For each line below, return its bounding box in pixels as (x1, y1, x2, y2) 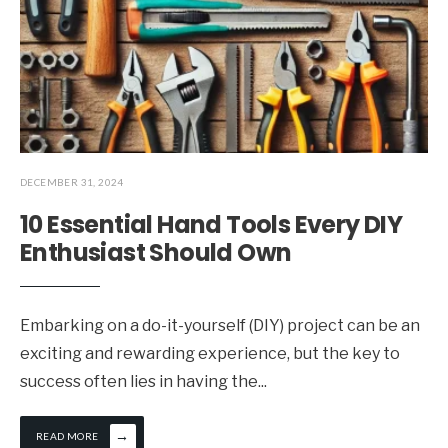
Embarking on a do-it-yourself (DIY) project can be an (20, 316, 420, 336)
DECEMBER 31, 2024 (20, 176, 124, 189)
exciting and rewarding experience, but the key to (20, 344, 400, 364)
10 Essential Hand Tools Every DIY (20, 208, 403, 242)
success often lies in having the (20, 372, 258, 392)
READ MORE (36, 430, 99, 443)
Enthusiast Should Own (20, 236, 292, 270)
